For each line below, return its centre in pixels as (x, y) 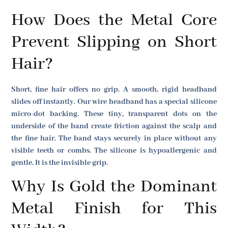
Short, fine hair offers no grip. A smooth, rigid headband (114, 89)
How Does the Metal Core (114, 20)
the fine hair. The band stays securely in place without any (114, 138)
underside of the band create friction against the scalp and (114, 126)
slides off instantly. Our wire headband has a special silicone (114, 102)
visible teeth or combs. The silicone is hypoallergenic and (114, 150)
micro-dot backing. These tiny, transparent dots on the (114, 114)
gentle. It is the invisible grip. (60, 163)
